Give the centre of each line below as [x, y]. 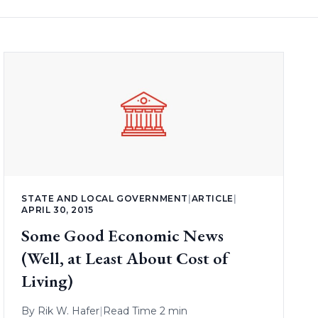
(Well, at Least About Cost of [125, 258]
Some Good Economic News [123, 235]
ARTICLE [212, 198]
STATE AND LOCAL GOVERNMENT [105, 198]
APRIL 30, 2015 [57, 209]
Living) [48, 280]
